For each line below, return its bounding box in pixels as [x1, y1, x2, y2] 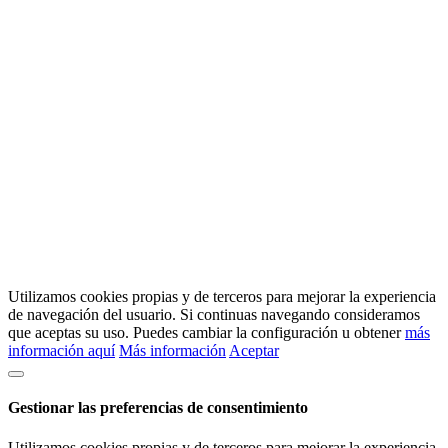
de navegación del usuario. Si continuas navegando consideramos [8, 306, 420, 323]
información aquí [8, 342, 115, 359]
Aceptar [229, 342, 279, 359]
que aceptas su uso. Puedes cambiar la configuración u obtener [8, 324, 405, 341]
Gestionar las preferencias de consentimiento [8, 399, 308, 417]
